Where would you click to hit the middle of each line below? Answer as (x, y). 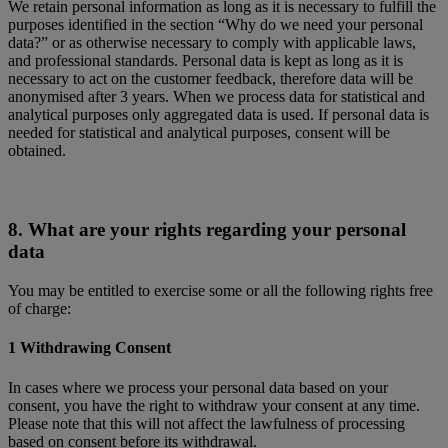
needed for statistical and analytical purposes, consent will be (199, 132)
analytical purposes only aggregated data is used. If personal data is (218, 114)
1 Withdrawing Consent (91, 348)
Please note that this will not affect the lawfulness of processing (206, 423)
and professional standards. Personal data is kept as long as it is (205, 60)
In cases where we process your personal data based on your (198, 387)
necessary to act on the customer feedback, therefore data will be (210, 78)
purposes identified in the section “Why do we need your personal (215, 24)
